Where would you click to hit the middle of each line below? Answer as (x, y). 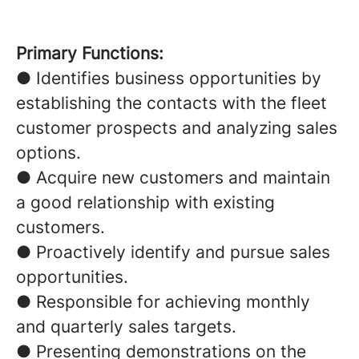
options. (48, 153)
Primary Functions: (90, 53)
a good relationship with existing (145, 202)
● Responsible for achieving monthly (163, 302)
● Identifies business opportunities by (169, 78)
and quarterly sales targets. (126, 327)
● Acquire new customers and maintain (173, 177)
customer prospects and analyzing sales (177, 128)
